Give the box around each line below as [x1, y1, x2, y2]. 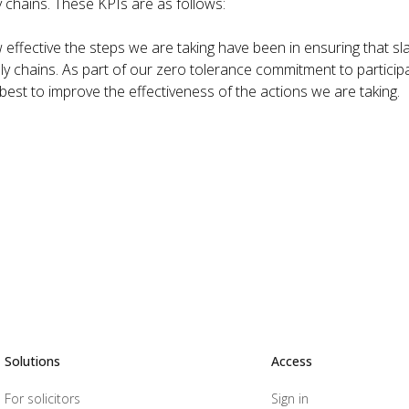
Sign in [270, 390, 309, 407]
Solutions [5, 352, 61, 370]
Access [270, 352, 312, 370]
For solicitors [5, 390, 81, 407]
